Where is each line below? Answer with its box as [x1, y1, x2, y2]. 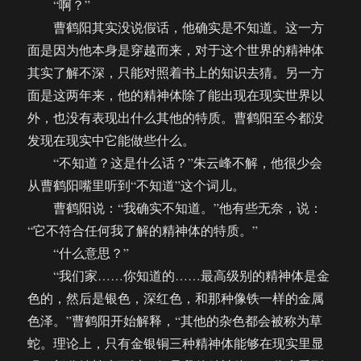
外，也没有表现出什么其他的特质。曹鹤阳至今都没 [27, 109, 325, 127]
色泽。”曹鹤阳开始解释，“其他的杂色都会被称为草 [27, 312, 323, 330]
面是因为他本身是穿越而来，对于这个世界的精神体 [27, 41, 325, 59]
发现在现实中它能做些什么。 [27, 131, 196, 149]
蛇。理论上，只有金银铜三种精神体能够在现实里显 [27, 334, 325, 352]
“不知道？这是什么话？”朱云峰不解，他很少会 [27, 154, 323, 172]
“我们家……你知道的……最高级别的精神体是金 [27, 267, 330, 284]
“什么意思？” [27, 244, 130, 262]
